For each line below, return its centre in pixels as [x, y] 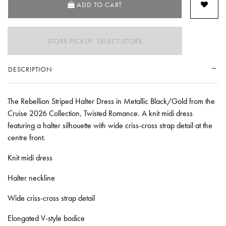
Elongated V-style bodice [46, 218]
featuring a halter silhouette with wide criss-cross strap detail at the [110, 125]
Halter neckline [31, 178]
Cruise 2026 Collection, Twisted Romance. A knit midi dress [100, 113]
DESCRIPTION [30, 69]
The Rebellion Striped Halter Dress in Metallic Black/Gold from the [111, 101]
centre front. [26, 137]
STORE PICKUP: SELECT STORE [95, 41]
